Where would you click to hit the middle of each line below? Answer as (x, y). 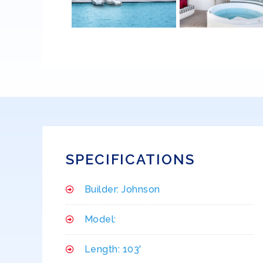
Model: (100, 220)
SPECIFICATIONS (130, 160)
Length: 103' (113, 249)
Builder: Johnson (122, 190)
